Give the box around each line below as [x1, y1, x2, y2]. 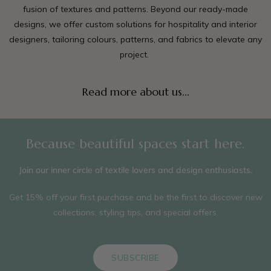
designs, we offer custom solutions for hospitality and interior [14, 19, 257, 30]
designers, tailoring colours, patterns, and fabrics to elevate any [9, 34, 262, 45]
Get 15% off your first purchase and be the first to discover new [8, 192, 263, 203]
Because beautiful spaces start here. [26, 135, 245, 152]
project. [120, 49, 151, 60]
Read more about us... [82, 85, 189, 99]
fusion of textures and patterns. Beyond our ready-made [23, 4, 248, 15]
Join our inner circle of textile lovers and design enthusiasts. [19, 165, 252, 176]
